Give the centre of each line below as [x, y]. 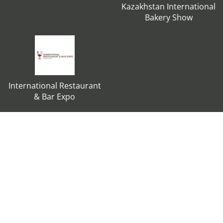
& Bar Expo [55, 97]
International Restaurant [55, 86]
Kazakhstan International [168, 6]
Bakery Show [168, 17]
